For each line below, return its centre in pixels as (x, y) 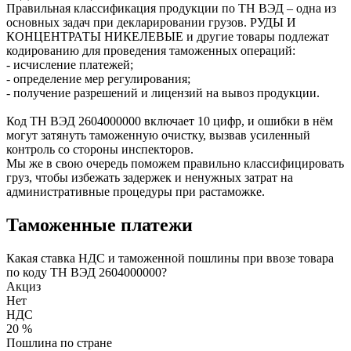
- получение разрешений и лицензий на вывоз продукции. (163, 92)
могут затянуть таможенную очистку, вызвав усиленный (158, 135)
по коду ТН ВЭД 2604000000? (87, 272)
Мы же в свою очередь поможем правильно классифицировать (175, 163)
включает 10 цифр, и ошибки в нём (237, 121)
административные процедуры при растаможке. (136, 191)
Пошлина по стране (59, 342)
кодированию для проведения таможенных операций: (151, 50)
